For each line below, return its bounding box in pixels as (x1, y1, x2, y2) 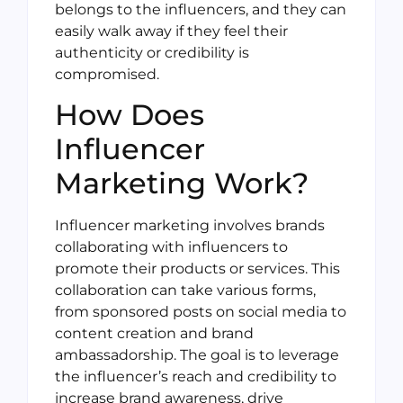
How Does (55, 97, 204, 133)
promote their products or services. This (55, 260, 340, 278)
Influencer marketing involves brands (55, 217, 325, 235)
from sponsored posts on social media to (55, 303, 346, 321)
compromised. (55, 65, 159, 83)
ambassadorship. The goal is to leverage (55, 346, 339, 364)
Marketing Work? (55, 166, 309, 201)
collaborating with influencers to (55, 238, 288, 256)
